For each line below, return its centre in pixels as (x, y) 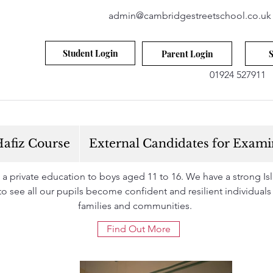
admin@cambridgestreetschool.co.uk (190, 16)
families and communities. (135, 206)
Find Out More (139, 229)
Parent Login (187, 54)
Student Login (90, 53)
